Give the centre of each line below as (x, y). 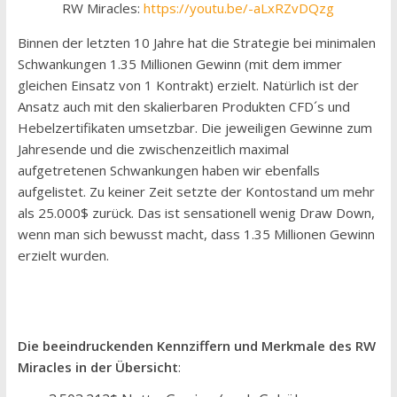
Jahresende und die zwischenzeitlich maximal (153, 148)
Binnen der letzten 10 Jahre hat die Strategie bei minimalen (196, 42)
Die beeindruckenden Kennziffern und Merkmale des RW (196, 346)
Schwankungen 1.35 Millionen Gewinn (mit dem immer (179, 63)
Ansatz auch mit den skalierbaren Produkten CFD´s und (183, 106)
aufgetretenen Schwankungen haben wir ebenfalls (168, 170)
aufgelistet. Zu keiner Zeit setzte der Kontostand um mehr (196, 191)
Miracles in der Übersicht (97, 367)
